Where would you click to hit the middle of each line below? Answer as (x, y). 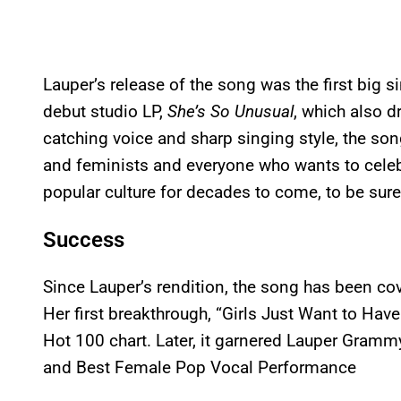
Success (84, 239)
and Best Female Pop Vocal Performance (200, 367)
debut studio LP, (105, 111)
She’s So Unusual (230, 111)
